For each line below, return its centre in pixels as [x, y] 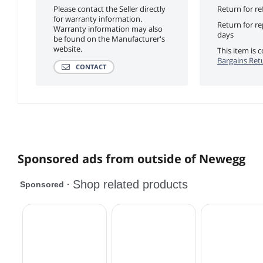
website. [68, 48]
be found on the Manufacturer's [109, 38]
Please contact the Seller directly [109, 9]
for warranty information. [98, 18]
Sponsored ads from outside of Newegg [131, 159]
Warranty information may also [108, 28]
